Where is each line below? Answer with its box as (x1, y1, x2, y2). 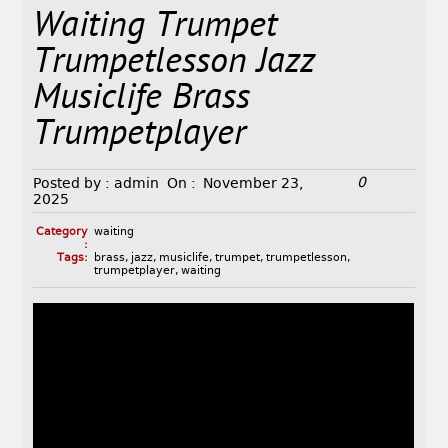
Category (35, 225, 88, 239)
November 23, (203, 175, 304, 192)
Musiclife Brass (33, 76, 251, 124)
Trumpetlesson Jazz (33, 40, 316, 88)
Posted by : (33, 175, 111, 192)
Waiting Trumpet (33, 4, 278, 52)
